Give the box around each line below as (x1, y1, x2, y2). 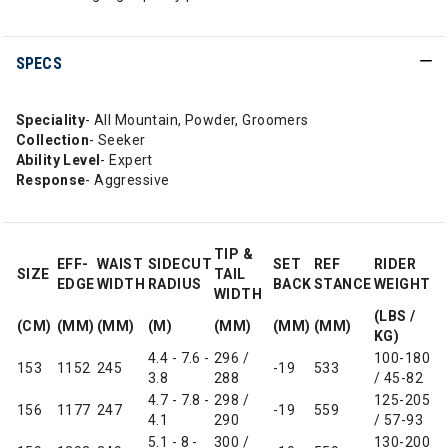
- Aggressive (85, 172, 170, 188)
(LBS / (374, 308, 416, 324)
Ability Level (16, 152, 101, 168)
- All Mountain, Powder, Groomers (85, 112, 309, 128)
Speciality (16, 112, 86, 128)
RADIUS (148, 276, 202, 292)
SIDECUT (148, 256, 212, 272)
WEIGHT (374, 276, 431, 292)
